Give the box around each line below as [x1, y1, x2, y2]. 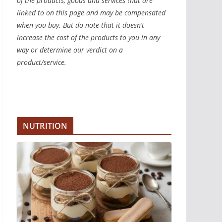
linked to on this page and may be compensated [17, 7, 166, 17]
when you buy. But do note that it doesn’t [17, 20, 144, 30]
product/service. [17, 57, 66, 67]
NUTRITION [23, 120, 68, 131]
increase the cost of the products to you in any [17, 32, 160, 42]
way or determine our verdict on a [17, 45, 123, 55]
